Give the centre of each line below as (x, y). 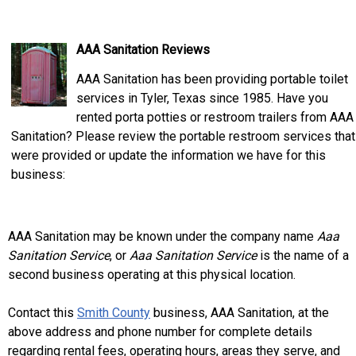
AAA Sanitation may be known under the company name (163, 236)
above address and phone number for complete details (160, 332)
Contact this (43, 313)
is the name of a (303, 255)
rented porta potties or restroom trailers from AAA (215, 117)
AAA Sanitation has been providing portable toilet (212, 79)
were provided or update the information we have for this (168, 155)
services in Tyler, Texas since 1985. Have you (202, 98)
